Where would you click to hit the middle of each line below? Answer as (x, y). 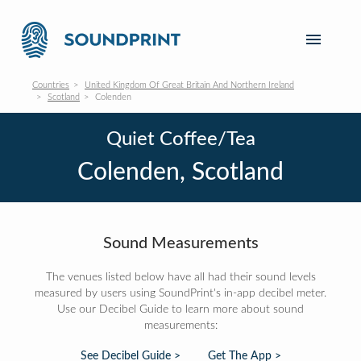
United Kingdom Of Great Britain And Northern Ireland (189, 85)
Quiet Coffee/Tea (180, 139)
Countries (51, 85)
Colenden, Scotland (180, 172)
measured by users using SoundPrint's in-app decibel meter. (180, 293)
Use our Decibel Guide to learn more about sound (180, 309)
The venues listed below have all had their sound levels (180, 277)
